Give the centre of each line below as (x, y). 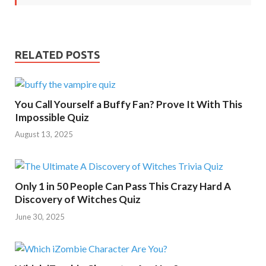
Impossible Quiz (52, 117)
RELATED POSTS (57, 54)
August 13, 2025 (44, 134)
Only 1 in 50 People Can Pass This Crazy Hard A (123, 186)
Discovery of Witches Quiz (78, 199)
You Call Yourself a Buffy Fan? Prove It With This (129, 104)
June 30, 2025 (40, 216)
